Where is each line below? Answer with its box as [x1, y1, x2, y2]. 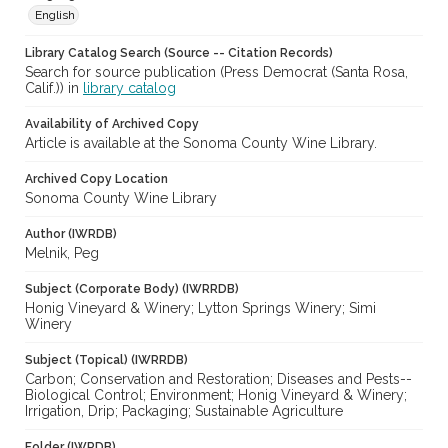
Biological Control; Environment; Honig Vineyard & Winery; [25, 387, 407, 404]
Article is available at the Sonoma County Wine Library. [25, 135, 377, 152]
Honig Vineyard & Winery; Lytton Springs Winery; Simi [25, 300, 376, 317]
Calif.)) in [25, 80, 83, 97]
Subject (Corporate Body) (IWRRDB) [25, 282, 239, 297]
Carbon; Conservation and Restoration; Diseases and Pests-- [25, 371, 412, 388]
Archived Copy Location [25, 172, 168, 187]
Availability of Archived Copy [25, 117, 199, 132]
